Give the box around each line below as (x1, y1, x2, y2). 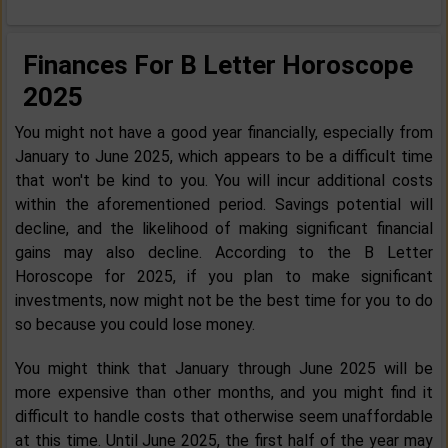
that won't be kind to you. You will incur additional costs (15, 171, 433, 191)
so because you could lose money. (15, 315, 255, 335)
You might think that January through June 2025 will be (15, 359, 433, 379)
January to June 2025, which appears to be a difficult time (15, 147, 433, 167)
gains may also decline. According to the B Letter (15, 243, 433, 263)
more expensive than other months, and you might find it (15, 383, 433, 403)
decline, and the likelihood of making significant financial (15, 219, 433, 239)
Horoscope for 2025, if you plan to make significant (15, 267, 433, 287)
